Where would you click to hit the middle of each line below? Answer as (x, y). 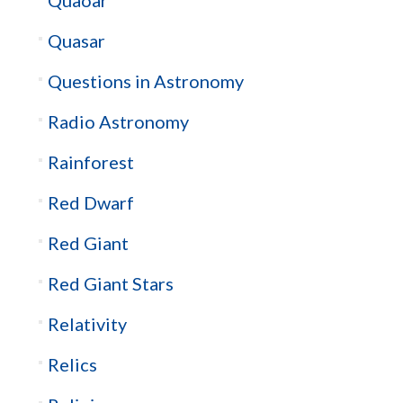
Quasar (76, 40)
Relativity (87, 323)
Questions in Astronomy (145, 81)
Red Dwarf (90, 202)
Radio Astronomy (118, 121)
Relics (72, 364)
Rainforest (90, 161)
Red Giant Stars (110, 283)
